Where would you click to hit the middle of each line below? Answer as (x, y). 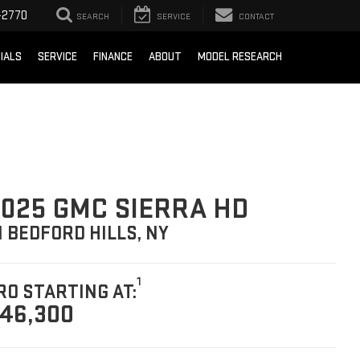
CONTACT (256, 17)
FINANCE (113, 57)
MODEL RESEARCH (240, 57)
